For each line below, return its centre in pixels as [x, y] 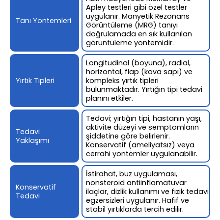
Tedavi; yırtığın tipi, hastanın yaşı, [144, 118]
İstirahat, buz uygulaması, [132, 174]
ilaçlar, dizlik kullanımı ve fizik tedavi [148, 191]
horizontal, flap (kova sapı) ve [139, 71]
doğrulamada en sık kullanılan [139, 34]
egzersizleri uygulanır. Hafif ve [138, 200]
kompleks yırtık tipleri [123, 80]
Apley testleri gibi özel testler [137, 7]
